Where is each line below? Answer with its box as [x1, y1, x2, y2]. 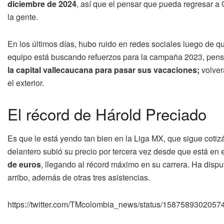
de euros [7, 158, 41, 170]
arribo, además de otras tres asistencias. [7, 171, 150, 183]
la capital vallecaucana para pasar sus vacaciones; [7, 63, 199, 75]
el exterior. [7, 76, 44, 88]
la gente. [7, 10, 38, 22]
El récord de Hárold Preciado [7, 102, 206, 125]
